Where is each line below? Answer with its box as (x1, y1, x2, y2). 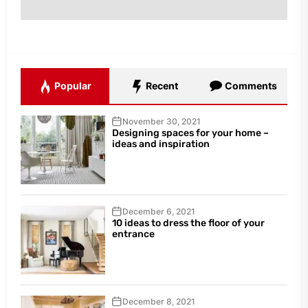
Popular (52, 79, 92, 91)
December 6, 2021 (122, 206, 195, 217)
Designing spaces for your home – (111, 126, 269, 139)
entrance (111, 228, 155, 240)
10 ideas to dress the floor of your (111, 217, 265, 229)
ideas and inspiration (111, 137, 210, 150)
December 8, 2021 (122, 296, 195, 307)
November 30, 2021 (122, 115, 201, 126)
